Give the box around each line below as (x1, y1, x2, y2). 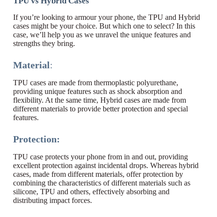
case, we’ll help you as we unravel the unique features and (13, 31, 191, 39)
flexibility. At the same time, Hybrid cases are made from (13, 96, 186, 105)
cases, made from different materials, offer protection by (13, 170, 183, 179)
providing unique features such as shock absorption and (13, 87, 182, 96)
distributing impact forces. (13, 196, 92, 205)
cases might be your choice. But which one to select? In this (13, 22, 195, 31)
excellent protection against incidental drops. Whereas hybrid (13, 161, 199, 170)
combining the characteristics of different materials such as (13, 179, 190, 187)
